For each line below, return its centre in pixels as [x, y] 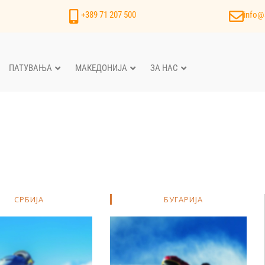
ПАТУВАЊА [30, 68]
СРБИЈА [29, 199]
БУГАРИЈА [184, 199]
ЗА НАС [164, 68]
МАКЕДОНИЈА [101, 68]
